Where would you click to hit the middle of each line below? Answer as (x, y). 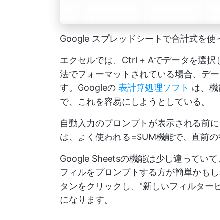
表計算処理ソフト (154, 88)
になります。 (86, 200)
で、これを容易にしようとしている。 (135, 102)
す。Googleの (89, 88)
